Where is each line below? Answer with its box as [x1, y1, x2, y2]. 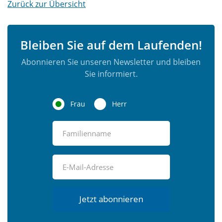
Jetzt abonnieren [79, 193, 143, 205]
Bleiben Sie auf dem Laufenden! [20, 37, 202, 54]
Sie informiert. [84, 68, 138, 80]
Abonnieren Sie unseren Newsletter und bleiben [21, 56, 201, 68]
